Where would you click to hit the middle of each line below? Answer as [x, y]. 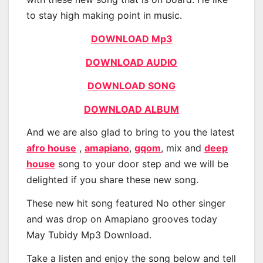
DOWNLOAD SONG [131, 85]
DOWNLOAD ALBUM [131, 109]
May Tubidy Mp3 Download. [89, 235]
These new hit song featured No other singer [126, 203]
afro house [51, 148]
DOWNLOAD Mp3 [131, 39]
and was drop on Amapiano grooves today [122, 219]
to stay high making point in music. [104, 16]
